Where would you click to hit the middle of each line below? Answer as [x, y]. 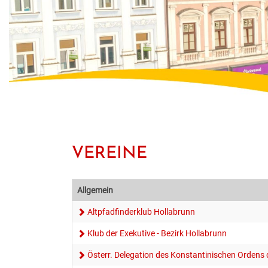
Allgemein [95, 191]
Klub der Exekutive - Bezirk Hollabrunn [157, 234]
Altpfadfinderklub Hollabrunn [141, 212]
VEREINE [109, 152]
